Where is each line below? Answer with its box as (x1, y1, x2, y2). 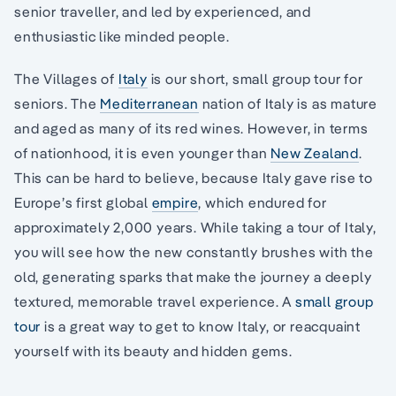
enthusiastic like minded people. (14, 27, 230, 45)
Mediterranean (100, 94, 199, 112)
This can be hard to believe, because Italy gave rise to (14, 168, 373, 187)
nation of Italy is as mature (198, 94, 378, 112)
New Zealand (270, 143, 360, 162)
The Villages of (14, 69, 118, 88)
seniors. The (14, 94, 101, 112)
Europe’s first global (14, 193, 152, 211)
